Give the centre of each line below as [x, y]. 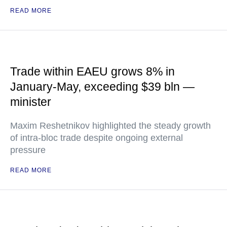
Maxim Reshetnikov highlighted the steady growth [110, 126]
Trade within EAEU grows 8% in [92, 71]
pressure [28, 150]
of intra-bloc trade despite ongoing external [97, 138]
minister [31, 102]
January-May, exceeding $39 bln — [102, 87]
